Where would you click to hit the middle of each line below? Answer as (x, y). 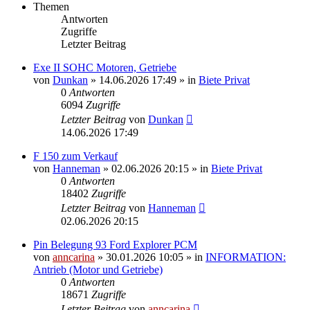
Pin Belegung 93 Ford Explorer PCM (115, 244)
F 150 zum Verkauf (75, 156)
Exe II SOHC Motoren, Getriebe (105, 67)
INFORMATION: (246, 257)
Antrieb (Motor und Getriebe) (98, 269)
